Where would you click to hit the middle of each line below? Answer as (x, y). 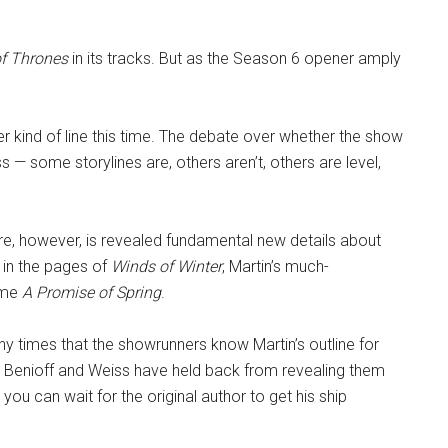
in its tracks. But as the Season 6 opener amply (234, 58)
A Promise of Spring (91, 292)
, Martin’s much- (275, 266)
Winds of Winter (166, 266)
